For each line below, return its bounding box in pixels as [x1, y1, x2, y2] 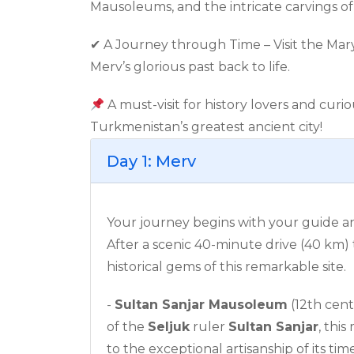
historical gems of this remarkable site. [107, 258, 346, 274]
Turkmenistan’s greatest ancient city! [90, 119, 322, 134]
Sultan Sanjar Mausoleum [115, 296, 288, 312]
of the [107, 318, 148, 334]
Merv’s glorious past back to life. [90, 58, 290, 74]
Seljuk [148, 318, 190, 334]
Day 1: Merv [107, 151, 196, 171]
